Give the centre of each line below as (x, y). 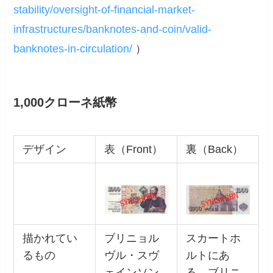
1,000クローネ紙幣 (66, 103)
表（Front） (133, 149)
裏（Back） (214, 149)
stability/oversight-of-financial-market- (105, 10)
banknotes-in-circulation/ (73, 49)
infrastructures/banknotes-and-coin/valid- (113, 30)
